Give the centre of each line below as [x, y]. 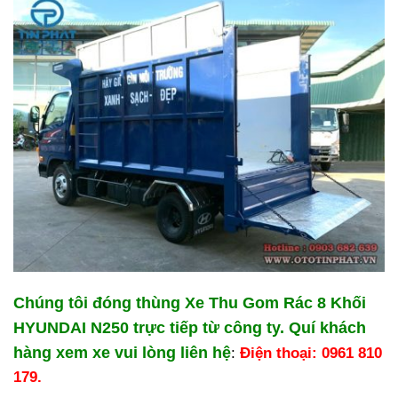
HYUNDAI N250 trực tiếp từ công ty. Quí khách [190, 327]
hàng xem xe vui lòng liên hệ [122, 352]
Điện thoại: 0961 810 [311, 353]
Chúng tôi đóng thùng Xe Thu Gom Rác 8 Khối [190, 302]
